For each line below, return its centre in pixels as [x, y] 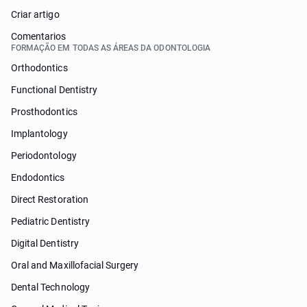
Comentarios [39, 36]
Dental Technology [50, 287]
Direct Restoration [50, 199]
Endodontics [38, 177]
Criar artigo [35, 14]
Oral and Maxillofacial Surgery [75, 265]
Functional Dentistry [54, 90]
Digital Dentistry [45, 243]
